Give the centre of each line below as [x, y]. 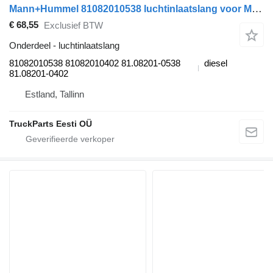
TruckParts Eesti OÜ [51, 123]
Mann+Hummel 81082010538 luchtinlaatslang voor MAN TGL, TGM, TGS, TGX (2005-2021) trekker [257, 9]
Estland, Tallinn [55, 94]
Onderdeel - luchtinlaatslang [64, 45]
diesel [216, 63]
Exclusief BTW [73, 26]
